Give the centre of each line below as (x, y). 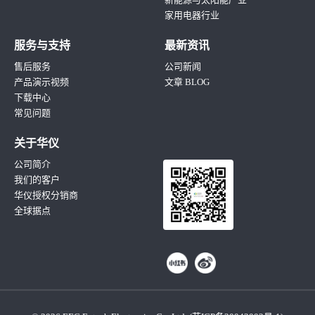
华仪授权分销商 (46, 195)
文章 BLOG (187, 82)
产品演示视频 (41, 82)
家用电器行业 (192, 15)
